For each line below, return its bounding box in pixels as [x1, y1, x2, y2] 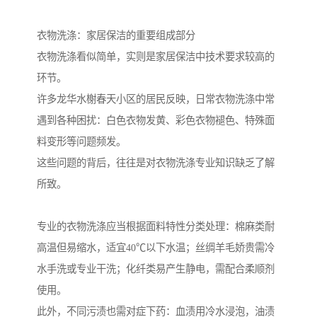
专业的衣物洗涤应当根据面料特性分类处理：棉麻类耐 [37, 221, 275, 233]
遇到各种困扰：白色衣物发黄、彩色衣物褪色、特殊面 [37, 115, 275, 127]
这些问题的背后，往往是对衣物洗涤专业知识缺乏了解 [37, 157, 275, 169]
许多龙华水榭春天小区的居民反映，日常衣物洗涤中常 [37, 93, 275, 105]
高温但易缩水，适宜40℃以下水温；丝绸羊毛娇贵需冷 [37, 242, 275, 254]
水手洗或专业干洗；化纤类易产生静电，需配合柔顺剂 [37, 263, 275, 275]
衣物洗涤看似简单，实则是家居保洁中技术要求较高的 [37, 51, 275, 63]
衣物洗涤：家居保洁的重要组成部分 [37, 30, 195, 42]
